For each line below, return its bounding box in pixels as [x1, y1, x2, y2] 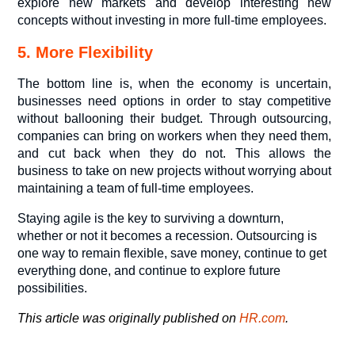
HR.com [239, 311, 286, 325]
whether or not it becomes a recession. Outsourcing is [17, 228, 318, 242]
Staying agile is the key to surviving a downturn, [17, 211, 284, 225]
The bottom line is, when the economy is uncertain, [17, 76, 332, 90]
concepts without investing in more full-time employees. [17, 13, 327, 27]
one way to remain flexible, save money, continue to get [17, 246, 327, 260]
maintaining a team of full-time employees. [17, 181, 254, 195]
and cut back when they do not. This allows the [17, 146, 332, 160]
